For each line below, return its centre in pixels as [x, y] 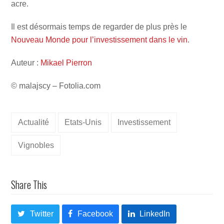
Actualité [33, 122]
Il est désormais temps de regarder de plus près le [99, 27]
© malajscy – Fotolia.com [56, 86]
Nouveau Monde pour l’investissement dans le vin [99, 40]
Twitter [41, 213]
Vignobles [36, 145]
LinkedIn [155, 213]
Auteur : [26, 63]
